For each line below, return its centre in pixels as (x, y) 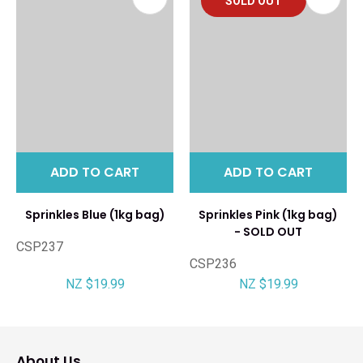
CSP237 (40, 246)
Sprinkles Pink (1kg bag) (268, 214)
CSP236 (213, 263)
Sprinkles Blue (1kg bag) (95, 214)
